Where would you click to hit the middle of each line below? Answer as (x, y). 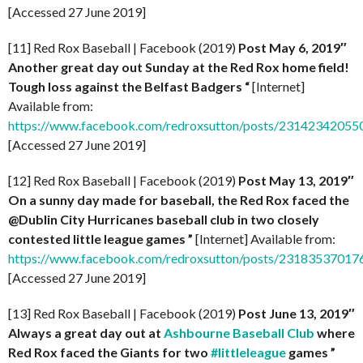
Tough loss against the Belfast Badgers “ (129, 86)
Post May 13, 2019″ (296, 180)
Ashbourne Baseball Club (239, 333)
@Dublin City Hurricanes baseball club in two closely (164, 219)
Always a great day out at (86, 333)
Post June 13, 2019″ (297, 313)
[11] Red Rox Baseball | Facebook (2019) (123, 47)
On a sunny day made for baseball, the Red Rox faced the (179, 200)
